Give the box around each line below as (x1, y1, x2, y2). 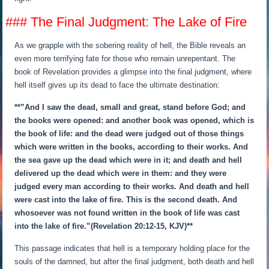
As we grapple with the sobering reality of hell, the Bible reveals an (14, 40, 246, 50)
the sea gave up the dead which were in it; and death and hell (14, 155, 243, 165)
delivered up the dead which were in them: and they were (14, 168, 227, 178)
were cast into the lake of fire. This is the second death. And (14, 195, 238, 204)
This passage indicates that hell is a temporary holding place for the (14, 243, 250, 253)
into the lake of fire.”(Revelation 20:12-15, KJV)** (14, 221, 193, 231)
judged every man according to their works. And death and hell (14, 181, 250, 191)
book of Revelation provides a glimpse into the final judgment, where (14, 67, 252, 76)
